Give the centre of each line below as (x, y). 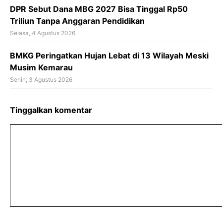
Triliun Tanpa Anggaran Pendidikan (77, 21)
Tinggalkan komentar (51, 110)
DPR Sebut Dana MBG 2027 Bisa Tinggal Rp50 (99, 9)
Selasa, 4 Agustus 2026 (43, 33)
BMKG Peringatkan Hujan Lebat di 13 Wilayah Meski (109, 56)
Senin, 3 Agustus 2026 (41, 80)
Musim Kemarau (41, 68)
